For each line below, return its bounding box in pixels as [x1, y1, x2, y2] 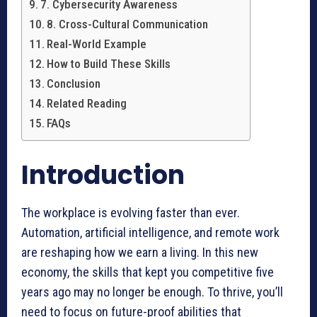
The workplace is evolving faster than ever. [21, 205, 240, 221]
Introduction [21, 157, 185, 194]
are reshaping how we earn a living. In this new [21, 245, 258, 260]
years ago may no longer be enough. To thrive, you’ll [21, 284, 283, 300]
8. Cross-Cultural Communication [47, 17, 209, 32]
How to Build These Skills [47, 57, 171, 71]
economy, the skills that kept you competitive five [21, 265, 274, 280]
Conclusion [47, 76, 101, 91]
